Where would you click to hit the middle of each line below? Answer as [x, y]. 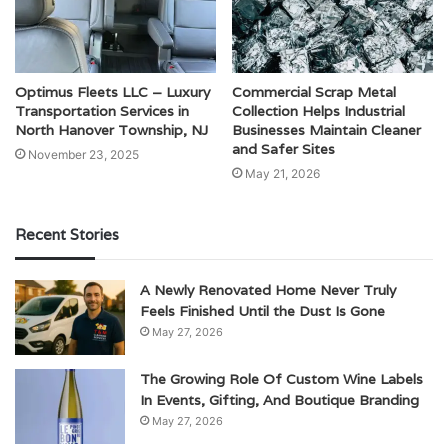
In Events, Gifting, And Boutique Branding [279, 399]
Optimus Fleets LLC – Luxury [112, 91]
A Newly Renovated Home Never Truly [268, 289]
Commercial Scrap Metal [314, 91]
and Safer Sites [283, 148]
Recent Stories [67, 234]
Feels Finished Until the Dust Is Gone [262, 310]
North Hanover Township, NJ [111, 129]
